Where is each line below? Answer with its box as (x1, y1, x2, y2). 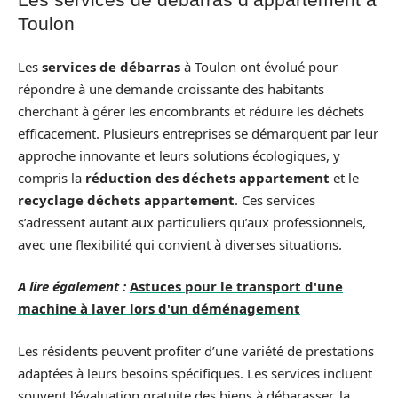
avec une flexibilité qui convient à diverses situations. (18, 235, 342, 253)
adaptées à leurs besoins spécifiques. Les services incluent (18, 363, 372, 382)
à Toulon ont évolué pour (180, 57, 338, 76)
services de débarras (42, 57, 180, 76)
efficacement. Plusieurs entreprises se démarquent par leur (18, 123, 378, 142)
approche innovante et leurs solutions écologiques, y (18, 146, 340, 164)
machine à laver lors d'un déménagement (18, 299, 300, 317)
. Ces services (235, 190, 315, 209)
